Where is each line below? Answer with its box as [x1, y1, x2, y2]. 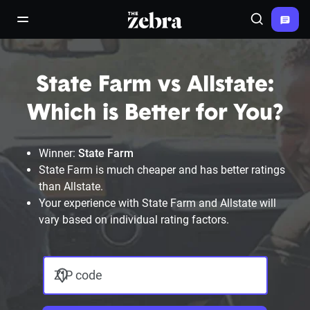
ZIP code [53, 268, 102, 282]
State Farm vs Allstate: [36, 75, 274, 97]
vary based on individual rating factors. [39, 213, 229, 226]
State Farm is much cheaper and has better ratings [39, 163, 285, 176]
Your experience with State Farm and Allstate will [39, 197, 276, 210]
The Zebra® [128, 12, 188, 26]
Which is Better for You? [27, 103, 283, 125]
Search [257, 19, 288, 31]
